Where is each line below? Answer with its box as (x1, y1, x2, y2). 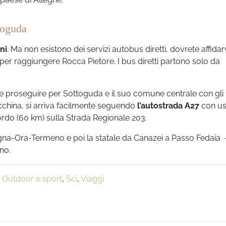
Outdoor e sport (2, 174, 62, 184)
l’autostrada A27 (137, 100, 199, 110)
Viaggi (81, 174, 104, 184)
